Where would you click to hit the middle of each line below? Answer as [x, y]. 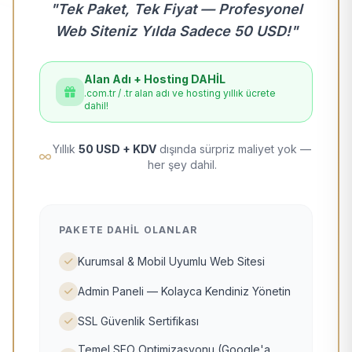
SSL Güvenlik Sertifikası [138, 321]
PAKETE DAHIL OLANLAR [128, 230]
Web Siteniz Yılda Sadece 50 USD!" [176, 31]
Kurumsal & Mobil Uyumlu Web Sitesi [171, 261]
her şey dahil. [182, 165]
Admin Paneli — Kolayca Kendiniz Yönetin [184, 291]
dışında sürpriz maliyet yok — [234, 149]
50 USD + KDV [117, 149]
